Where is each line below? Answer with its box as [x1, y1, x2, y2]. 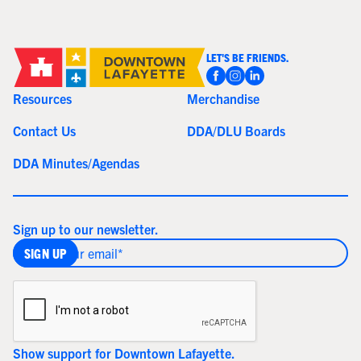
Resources [13, 89, 72, 106]
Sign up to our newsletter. [13, 220, 159, 237]
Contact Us [13, 122, 76, 139]
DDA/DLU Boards [187, 122, 285, 139]
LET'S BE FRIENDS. [206, 49, 288, 64]
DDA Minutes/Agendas [13, 154, 139, 171]
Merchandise [187, 89, 259, 106]
